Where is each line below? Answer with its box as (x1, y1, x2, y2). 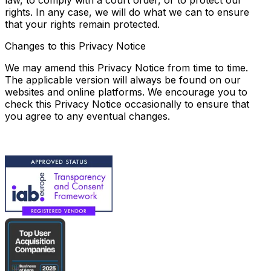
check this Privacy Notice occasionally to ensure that (5, 98, 249, 110)
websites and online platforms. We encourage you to (5, 86, 247, 98)
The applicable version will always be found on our (5, 74, 241, 86)
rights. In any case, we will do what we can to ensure (5, 6, 249, 18)
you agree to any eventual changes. (5, 110, 170, 122)
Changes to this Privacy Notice (5, 40, 146, 52)
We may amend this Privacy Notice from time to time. (5, 62, 248, 74)
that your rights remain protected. (5, 18, 160, 30)
